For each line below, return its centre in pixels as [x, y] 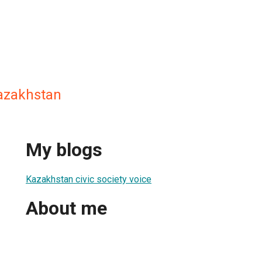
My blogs [64, 150]
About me [66, 208]
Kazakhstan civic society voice [89, 179]
